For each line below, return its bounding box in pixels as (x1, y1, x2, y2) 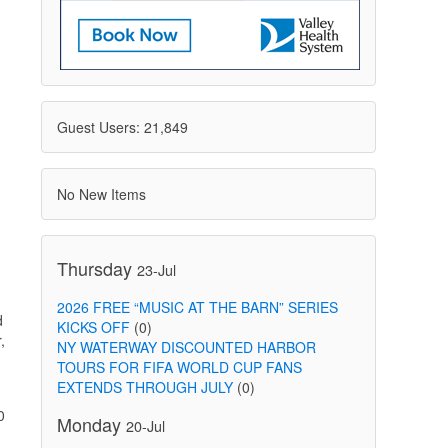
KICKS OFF (56, 317, 130, 337)
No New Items (56, 184, 146, 204)
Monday (56, 411, 126, 437)
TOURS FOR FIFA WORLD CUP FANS (56, 357, 302, 377)
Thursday (56, 255, 137, 281)
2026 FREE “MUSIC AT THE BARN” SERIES (56, 297, 338, 317)
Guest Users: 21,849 (56, 117, 188, 137)
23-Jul (136, 259, 176, 280)
